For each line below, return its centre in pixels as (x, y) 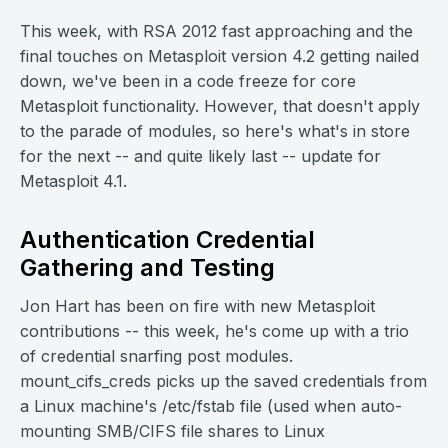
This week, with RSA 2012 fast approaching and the (216, 31)
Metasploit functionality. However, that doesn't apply (220, 106)
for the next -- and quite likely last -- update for (200, 156)
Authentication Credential (167, 239)
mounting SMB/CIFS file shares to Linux (172, 431)
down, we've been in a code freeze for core (188, 81)
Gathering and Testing (147, 267)
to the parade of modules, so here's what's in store (215, 131)
